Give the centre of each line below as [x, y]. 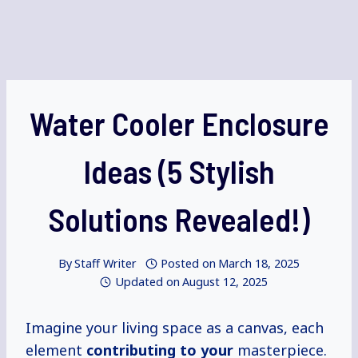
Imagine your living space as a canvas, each [175, 328]
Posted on [189, 264]
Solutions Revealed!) [179, 219]
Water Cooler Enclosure [179, 123]
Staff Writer [105, 264]
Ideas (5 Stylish [179, 171]
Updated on [147, 282]
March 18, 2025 [259, 264]
